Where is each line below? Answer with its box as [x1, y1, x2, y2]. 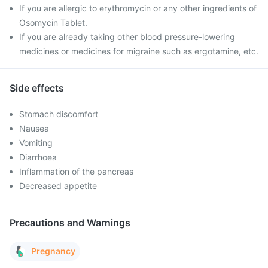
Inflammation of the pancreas [19, 166, 133, 176]
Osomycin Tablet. [19, 17, 87, 28]
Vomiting [19, 138, 53, 148]
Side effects [10, 82, 64, 94]
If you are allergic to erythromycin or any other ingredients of [19, 3, 257, 13]
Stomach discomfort [19, 109, 98, 119]
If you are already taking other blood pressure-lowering [19, 32, 235, 42]
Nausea [19, 123, 49, 133]
